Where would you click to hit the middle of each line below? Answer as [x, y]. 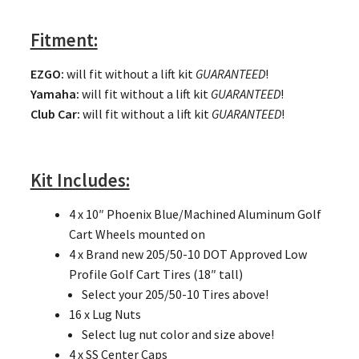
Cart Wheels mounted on [137, 234]
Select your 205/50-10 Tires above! [175, 294]
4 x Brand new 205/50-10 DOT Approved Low [188, 254]
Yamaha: [54, 94]
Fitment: [64, 40]
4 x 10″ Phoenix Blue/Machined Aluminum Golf [195, 214]
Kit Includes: [80, 181]
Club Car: [55, 114]
